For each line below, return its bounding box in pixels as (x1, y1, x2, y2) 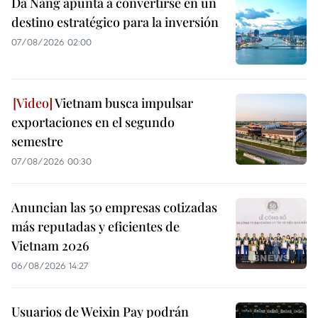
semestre (11, 133, 63, 150)
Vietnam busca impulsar (53, 94, 193, 112)
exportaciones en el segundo (11, 114, 175, 131)
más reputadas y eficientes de (11, 218, 180, 236)
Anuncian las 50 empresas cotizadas (11, 199, 217, 216)
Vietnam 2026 (11, 237, 89, 255)
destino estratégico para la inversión (11, 13, 219, 31)
